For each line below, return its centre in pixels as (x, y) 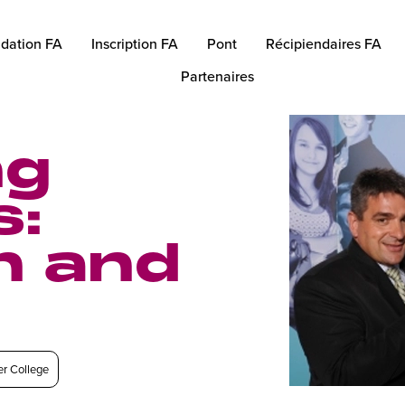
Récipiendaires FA (323, 43)
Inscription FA (134, 43)
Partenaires (217, 76)
